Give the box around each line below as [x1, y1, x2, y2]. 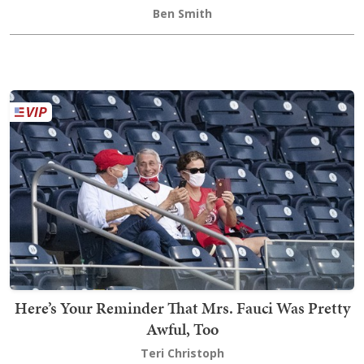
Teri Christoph [140, 345, 224, 362]
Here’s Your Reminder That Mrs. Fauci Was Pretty [14, 297, 350, 320]
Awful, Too [145, 318, 219, 341]
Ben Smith [152, 6, 212, 22]
